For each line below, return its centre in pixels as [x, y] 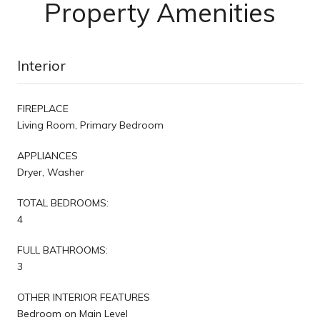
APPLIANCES [47, 155]
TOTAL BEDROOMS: [63, 202]
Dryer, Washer [51, 172]
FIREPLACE [43, 108]
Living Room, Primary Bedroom [90, 125]
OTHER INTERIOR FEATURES [84, 297]
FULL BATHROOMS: [62, 250]
